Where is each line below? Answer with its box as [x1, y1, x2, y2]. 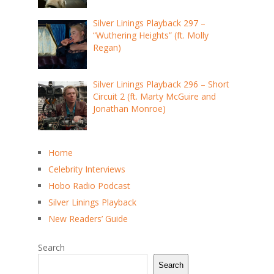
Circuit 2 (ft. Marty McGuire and [92, 90, 216, 102]
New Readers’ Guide [48, 212, 128, 224]
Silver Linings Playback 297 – [92, 17, 206, 29]
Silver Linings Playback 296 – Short [92, 78, 229, 90]
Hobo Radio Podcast [48, 179, 130, 191]
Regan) [92, 41, 121, 53]
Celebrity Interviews [48, 163, 125, 175]
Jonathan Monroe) [92, 102, 166, 114]
